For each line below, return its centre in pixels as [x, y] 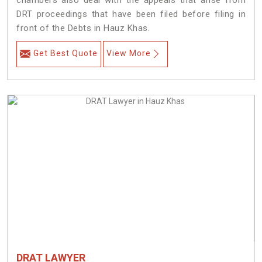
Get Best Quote [65, 54]
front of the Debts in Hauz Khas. [83, 28]
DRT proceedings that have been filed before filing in [131, 14]
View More [129, 54]
